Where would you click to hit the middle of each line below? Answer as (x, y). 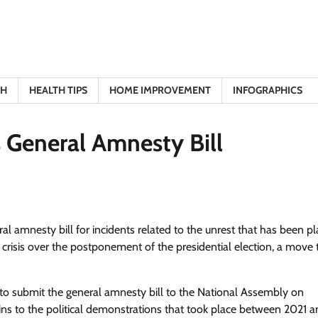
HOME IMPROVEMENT (160, 90)
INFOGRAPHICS (268, 90)
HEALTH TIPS (58, 90)
